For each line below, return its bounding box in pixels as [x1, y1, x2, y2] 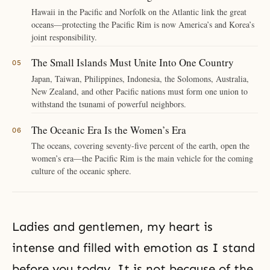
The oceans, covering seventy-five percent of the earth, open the [31, 140, 250, 152]
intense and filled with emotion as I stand [12, 240, 255, 256]
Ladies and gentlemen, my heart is [12, 219, 213, 234]
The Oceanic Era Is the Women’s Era [31, 122, 186, 137]
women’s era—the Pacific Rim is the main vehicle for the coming [31, 152, 253, 165]
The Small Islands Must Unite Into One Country [31, 55, 234, 70]
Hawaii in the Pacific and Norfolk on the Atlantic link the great [31, 5, 246, 17]
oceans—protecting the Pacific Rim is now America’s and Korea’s [31, 18, 254, 30]
